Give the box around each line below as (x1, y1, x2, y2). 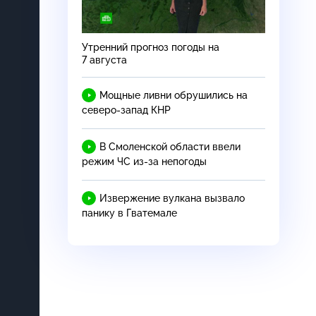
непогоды (159, 155, 207, 167)
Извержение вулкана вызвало (99, 192, 245, 204)
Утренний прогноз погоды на (82, 41, 219, 53)
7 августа (82, 54, 127, 66)
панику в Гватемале (82, 207, 177, 219)
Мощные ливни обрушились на (99, 89, 248, 101)
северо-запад (82, 104, 148, 116)
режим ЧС (82, 155, 133, 167)
